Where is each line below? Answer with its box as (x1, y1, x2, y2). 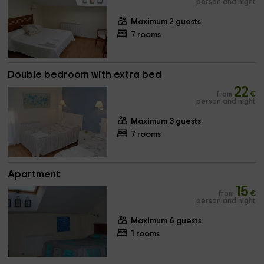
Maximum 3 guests (130, 117, 201, 126)
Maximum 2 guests (130, 18, 201, 26)
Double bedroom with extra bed (8, 70, 162, 80)
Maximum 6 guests (130, 217, 202, 225)
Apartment (8, 169, 61, 179)
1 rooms (130, 230, 160, 238)
